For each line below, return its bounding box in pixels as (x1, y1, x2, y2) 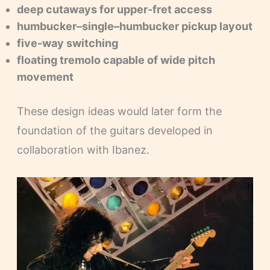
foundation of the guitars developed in (16, 124, 213, 137)
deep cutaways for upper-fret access (16, 3, 212, 16)
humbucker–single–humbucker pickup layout (16, 20, 253, 33)
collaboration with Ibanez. (16, 143, 149, 157)
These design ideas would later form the (16, 105, 222, 118)
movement (16, 71, 74, 84)
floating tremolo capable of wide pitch (16, 54, 215, 67)
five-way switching (16, 37, 118, 50)
